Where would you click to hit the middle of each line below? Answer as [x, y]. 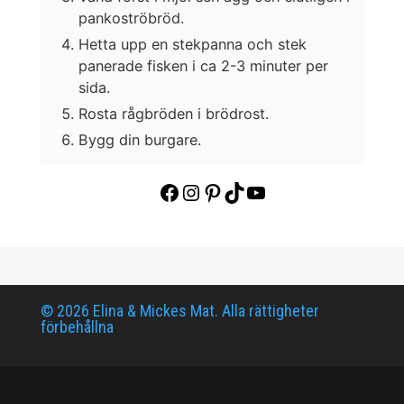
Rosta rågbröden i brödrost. [173, 113]
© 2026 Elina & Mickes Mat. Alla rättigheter [179, 310]
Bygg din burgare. [139, 139]
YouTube [285, 192]
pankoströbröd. [131, 18]
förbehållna [77, 326]
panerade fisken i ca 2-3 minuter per [203, 65]
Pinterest [242, 192]
